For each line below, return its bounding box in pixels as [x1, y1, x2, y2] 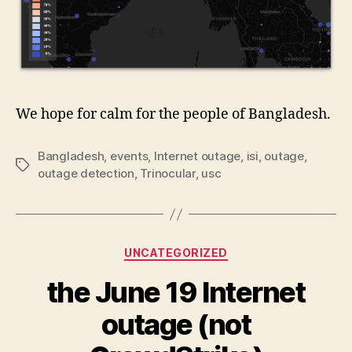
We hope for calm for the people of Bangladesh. [16, 105, 331, 124]
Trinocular [140, 166, 196, 181]
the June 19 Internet [46, 274, 306, 310]
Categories [175, 241, 245, 258]
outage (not [101, 306, 251, 342]
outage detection [38, 166, 134, 181]
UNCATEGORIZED [124, 246, 228, 260]
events [109, 148, 148, 164]
